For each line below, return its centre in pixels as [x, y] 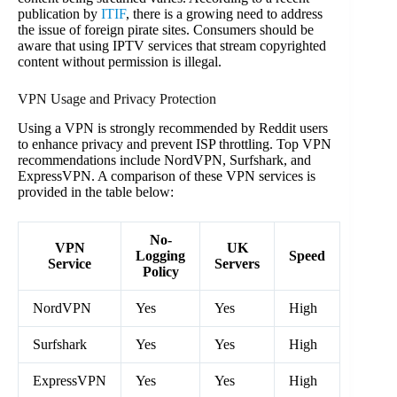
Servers [237, 264]
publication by [59, 14]
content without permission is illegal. [120, 62]
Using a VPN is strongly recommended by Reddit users [173, 128]
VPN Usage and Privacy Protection [117, 99]
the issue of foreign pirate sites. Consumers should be [166, 30]
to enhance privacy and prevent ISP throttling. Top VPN [175, 144]
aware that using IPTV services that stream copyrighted [172, 46]
